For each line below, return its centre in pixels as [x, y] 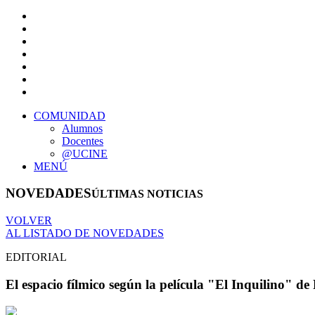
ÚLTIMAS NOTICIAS [147, 194]
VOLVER [29, 221]
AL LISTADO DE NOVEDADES [85, 233]
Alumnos [82, 128]
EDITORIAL [36, 257]
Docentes [83, 141]
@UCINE [85, 153]
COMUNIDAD [70, 115]
